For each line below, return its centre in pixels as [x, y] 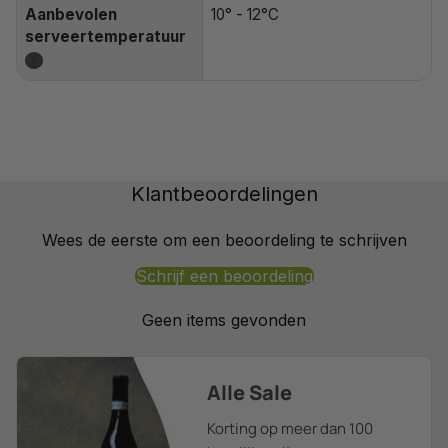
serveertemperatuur [105, 36]
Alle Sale [249, 392]
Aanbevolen [71, 14]
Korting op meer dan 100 [289, 428]
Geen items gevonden [224, 319]
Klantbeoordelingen [224, 193]
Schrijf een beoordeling [224, 275]
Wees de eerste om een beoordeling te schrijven [224, 239]
